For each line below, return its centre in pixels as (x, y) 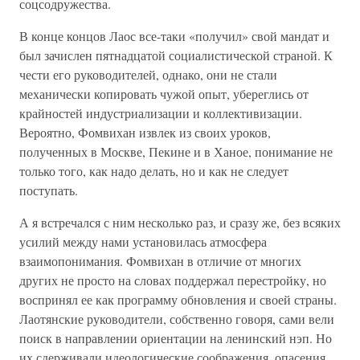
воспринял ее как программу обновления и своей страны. (178, 299)
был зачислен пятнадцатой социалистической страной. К (176, 55)
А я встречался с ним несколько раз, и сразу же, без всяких (180, 222)
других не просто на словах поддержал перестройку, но (173, 280)
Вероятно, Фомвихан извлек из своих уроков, (145, 132)
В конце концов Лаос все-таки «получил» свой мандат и (174, 36)
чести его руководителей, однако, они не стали (148, 74)
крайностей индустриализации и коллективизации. (161, 113)
